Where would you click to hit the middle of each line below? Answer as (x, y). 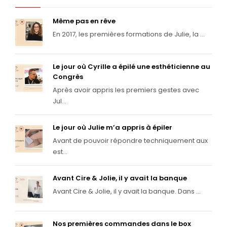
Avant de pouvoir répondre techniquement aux (130, 141)
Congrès (68, 77)
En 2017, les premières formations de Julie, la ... (129, 34)
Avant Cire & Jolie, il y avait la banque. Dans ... (127, 191)
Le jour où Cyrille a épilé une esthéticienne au (131, 67)
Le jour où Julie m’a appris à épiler (112, 127)
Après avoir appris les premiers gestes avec (126, 90)
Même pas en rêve (84, 21)
